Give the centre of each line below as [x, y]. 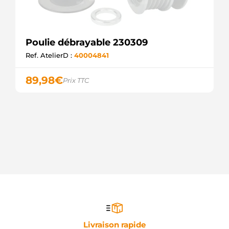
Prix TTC [76, 80]
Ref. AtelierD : [50, 55]
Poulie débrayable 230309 [87, 42]
